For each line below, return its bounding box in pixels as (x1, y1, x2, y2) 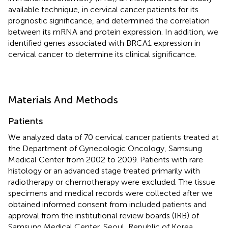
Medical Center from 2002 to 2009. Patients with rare (8, 154, 203, 164)
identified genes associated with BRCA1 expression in (8, 38, 201, 48)
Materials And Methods (8, 93, 118, 106)
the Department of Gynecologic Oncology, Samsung (8, 143, 202, 153)
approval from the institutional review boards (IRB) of (8, 210, 199, 220)
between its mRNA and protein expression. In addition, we (8, 26, 218, 37)
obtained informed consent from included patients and (8, 199, 207, 209)
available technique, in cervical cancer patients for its (8, 4, 198, 14)
